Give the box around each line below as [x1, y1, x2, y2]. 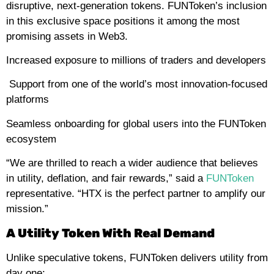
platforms [6, 94, 49, 106]
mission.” [6, 203, 48, 215]
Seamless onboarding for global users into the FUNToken [6, 117, 266, 130]
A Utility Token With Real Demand [6, 225, 215, 240]
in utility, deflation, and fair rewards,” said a [6, 172, 206, 185]
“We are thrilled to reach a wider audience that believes [6, 157, 258, 169]
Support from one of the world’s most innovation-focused [6, 78, 267, 91]
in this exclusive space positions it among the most [6, 15, 240, 27]
